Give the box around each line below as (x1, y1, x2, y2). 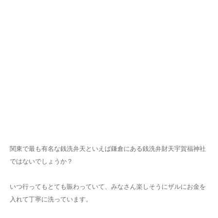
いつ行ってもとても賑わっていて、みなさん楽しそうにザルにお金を (10, 182, 206, 190)
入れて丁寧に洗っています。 (10, 195, 92, 203)
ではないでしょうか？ (10, 157, 73, 165)
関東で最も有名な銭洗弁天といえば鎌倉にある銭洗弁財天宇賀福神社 (10, 145, 206, 152)
